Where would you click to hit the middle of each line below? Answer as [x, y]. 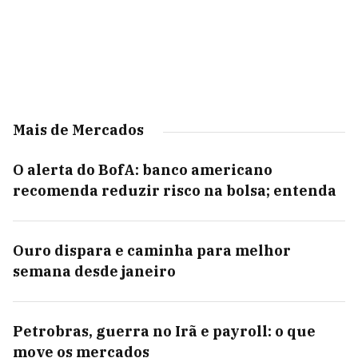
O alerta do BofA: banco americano [143, 170]
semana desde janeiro [94, 271]
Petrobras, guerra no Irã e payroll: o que [164, 331]
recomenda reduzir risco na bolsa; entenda [175, 191]
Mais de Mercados [78, 130]
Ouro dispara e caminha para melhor [152, 251]
